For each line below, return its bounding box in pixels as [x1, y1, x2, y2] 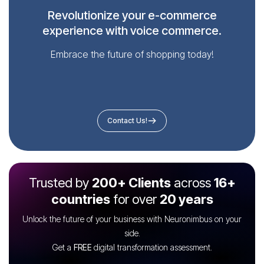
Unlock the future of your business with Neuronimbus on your [22, 214, 242, 225]
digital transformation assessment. [94, 242, 212, 253]
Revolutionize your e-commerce [47, 8, 217, 23]
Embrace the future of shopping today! [50, 48, 214, 61]
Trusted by [28, 175, 92, 191]
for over [110, 192, 160, 207]
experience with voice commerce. [42, 24, 222, 38]
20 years [159, 192, 213, 207]
